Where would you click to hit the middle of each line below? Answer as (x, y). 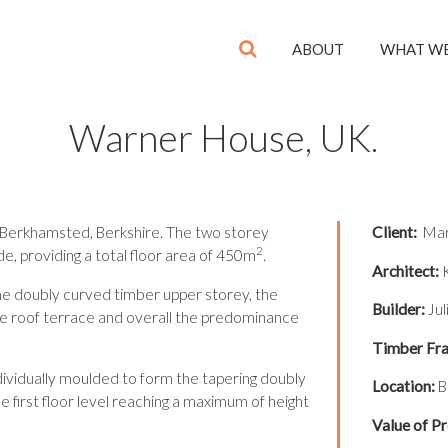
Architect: (405, 270)
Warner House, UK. (224, 137)
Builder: (398, 309)
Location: (403, 386)
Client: (394, 232)
